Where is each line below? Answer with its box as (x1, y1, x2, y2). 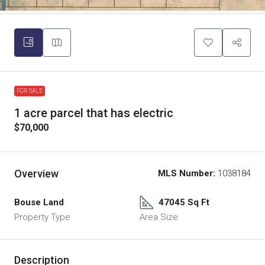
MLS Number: (158, 167, 215, 179)
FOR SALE (17, 87, 43, 94)
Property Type (14, 211, 70, 222)
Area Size (140, 211, 178, 222)
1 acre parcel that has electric (14, 105, 173, 120)
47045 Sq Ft (159, 196, 209, 208)
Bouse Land (14, 196, 64, 208)
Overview (14, 167, 59, 180)
